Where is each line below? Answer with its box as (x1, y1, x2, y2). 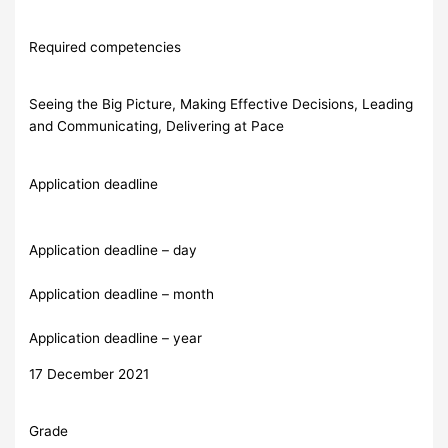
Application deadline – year (29, 329, 203, 346)
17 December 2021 (29, 365, 150, 382)
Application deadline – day (29, 241, 198, 258)
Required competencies (29, 38, 182, 55)
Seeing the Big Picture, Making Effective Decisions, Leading (29, 96, 414, 113)
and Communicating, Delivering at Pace (29, 118, 285, 135)
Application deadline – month (29, 285, 215, 302)
